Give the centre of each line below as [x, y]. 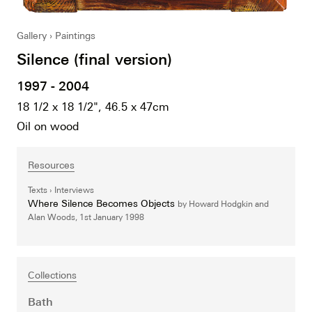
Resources [51, 165]
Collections [52, 275]
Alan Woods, [53, 218]
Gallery [32, 36]
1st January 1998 [112, 218]
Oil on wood [48, 126]
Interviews [74, 190]
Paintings [75, 36]
